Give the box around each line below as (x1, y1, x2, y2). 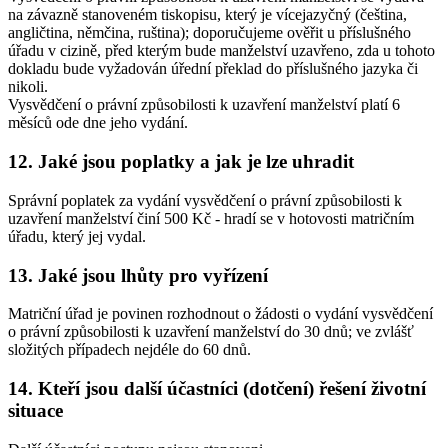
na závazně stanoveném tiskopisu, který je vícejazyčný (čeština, (8, 6, 407, 24)
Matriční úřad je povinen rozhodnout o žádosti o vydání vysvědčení (8, 305, 433, 323)
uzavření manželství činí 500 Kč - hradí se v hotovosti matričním (8, 209, 414, 227)
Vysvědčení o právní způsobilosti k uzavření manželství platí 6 (8, 96, 400, 114)
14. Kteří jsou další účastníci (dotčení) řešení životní (8, 377, 426, 399)
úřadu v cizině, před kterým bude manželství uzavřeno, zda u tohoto (8, 42, 435, 60)
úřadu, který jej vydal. (8, 227, 146, 245)
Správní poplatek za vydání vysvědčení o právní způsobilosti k (8, 191, 402, 209)
